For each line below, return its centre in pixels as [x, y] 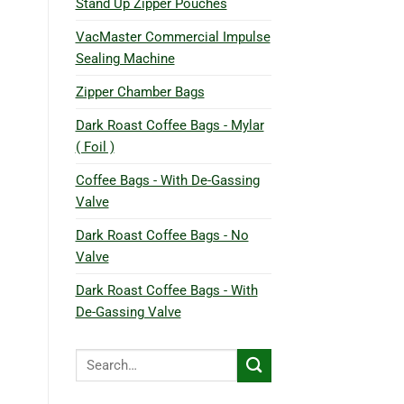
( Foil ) [95, 147]
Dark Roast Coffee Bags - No [162, 235]
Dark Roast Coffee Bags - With [166, 290]
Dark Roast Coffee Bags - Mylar [170, 125]
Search [94, 357]
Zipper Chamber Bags [140, 92]
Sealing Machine [125, 58]
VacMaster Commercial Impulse [173, 37]
